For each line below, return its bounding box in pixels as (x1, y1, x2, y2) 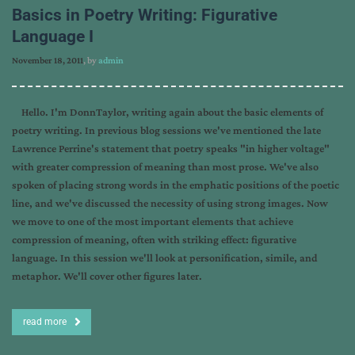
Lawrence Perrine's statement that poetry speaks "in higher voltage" (12, 142, 330, 155)
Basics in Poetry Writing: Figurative (12, 6, 277, 25)
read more (23, 316, 67, 327)
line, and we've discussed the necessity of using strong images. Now (12, 197, 328, 209)
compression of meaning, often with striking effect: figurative (12, 233, 296, 246)
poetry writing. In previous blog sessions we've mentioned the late (12, 124, 321, 136)
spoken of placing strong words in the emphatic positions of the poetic (12, 178, 339, 191)
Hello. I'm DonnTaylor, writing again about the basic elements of (12, 105, 323, 118)
